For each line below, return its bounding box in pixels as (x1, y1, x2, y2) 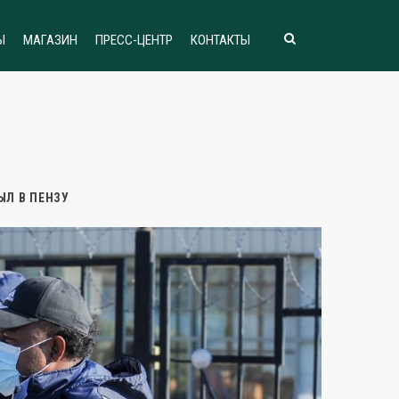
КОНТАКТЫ (191, 32, 250, 48)
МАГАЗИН (23, 32, 77, 48)
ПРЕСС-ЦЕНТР (95, 32, 173, 48)
